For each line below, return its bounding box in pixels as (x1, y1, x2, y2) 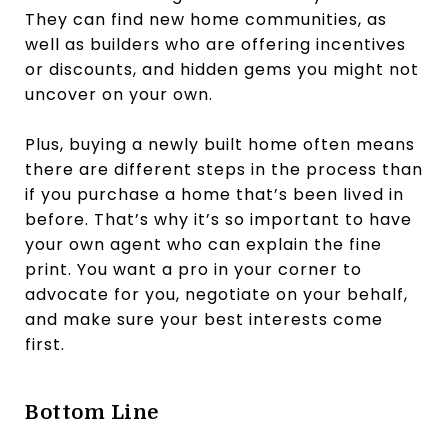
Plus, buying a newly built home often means (25, 132, 415, 156)
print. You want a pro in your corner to (25, 257, 362, 281)
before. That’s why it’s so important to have (25, 207, 412, 231)
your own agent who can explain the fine (25, 232, 382, 256)
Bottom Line (25, 400, 159, 424)
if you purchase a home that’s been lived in (25, 182, 404, 206)
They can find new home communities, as (25, 7, 387, 31)
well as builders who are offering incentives (25, 32, 406, 56)
